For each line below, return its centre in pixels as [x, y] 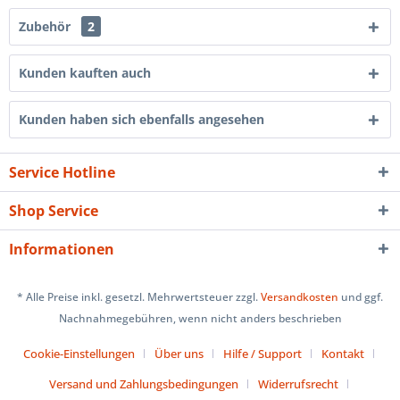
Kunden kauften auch [85, 72]
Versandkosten [300, 297]
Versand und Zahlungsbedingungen [143, 384]
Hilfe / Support [262, 354]
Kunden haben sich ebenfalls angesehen [142, 119]
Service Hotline [62, 172]
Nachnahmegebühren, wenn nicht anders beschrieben [200, 319]
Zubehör [46, 26]
